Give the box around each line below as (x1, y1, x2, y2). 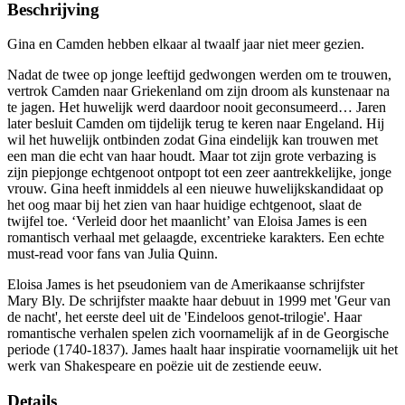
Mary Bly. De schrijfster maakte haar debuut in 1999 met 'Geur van (7, 293, 391, 309)
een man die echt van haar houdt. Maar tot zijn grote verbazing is (7, 148, 376, 165)
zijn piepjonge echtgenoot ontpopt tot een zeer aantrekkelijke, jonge (7, 165, 391, 181)
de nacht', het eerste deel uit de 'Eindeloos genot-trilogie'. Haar (7, 309, 362, 325)
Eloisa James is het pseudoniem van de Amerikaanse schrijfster (7, 277, 364, 293)
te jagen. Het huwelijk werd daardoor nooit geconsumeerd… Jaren (7, 99, 386, 116)
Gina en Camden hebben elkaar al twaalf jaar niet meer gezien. (7, 36, 364, 52)
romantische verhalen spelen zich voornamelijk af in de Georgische (7, 325, 389, 342)
